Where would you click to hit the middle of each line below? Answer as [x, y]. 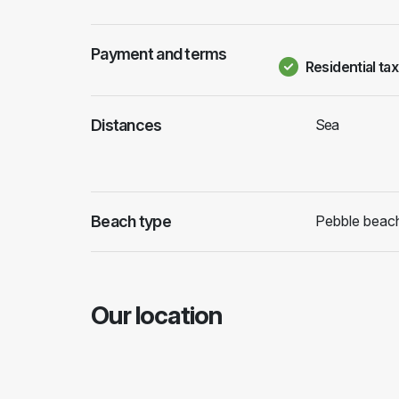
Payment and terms [159, 54]
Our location [157, 315]
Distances [126, 125]
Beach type [131, 221]
